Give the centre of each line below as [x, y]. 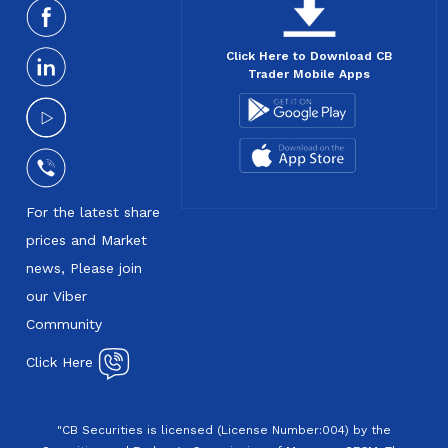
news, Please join [84, 267]
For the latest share [93, 211]
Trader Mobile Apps [309, 73]
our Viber [57, 295]
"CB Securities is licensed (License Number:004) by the [224, 429]
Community [64, 323]
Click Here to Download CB [309, 55]
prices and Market [87, 239]
